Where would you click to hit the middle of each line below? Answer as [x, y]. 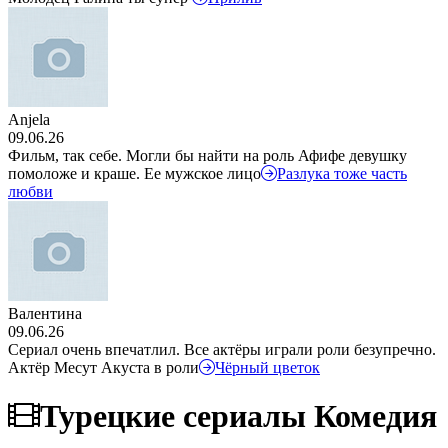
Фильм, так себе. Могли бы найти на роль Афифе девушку [207, 155]
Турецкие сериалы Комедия [238, 416]
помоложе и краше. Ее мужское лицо [134, 173]
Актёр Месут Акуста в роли [103, 367]
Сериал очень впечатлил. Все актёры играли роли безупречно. [222, 349]
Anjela [29, 119]
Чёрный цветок [267, 367]
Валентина [45, 313]
